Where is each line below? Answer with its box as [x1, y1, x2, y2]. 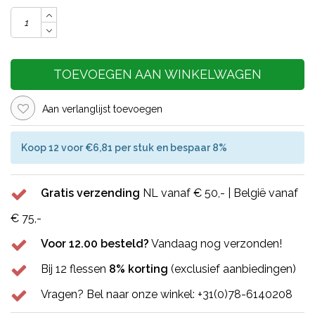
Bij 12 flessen [41, 262, 109, 276]
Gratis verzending [41, 186, 140, 200]
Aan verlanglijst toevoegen [42, 103, 162, 115]
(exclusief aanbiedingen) [168, 262, 296, 276]
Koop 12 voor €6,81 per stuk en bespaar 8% [21, 141, 227, 153]
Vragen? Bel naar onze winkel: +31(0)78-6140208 [41, 288, 292, 302]
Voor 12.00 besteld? [41, 237, 149, 251]
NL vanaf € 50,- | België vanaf [140, 186, 298, 200]
